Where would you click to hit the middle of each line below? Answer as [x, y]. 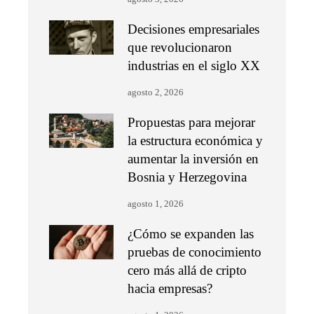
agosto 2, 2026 [156, 93]
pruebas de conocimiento [195, 252]
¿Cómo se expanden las [191, 234]
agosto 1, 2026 [156, 204]
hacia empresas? [170, 289]
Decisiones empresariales [194, 29]
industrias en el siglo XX [194, 66]
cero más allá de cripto [187, 271]
